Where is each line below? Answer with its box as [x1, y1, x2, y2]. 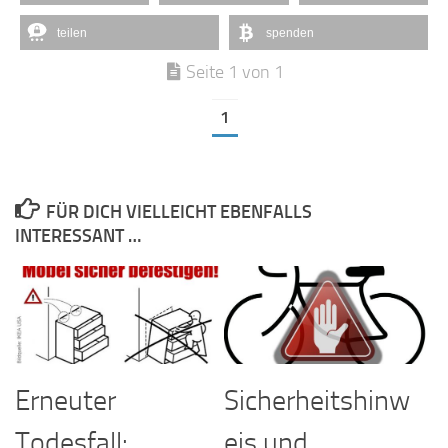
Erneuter [15, 383, 116, 417]
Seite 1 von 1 [185, 61, 284, 84]
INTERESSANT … [15, 224, 141, 247]
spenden [266, 26, 314, 41]
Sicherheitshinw [224, 383, 410, 417]
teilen [57, 26, 87, 41]
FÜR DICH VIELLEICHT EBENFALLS [45, 200, 312, 223]
